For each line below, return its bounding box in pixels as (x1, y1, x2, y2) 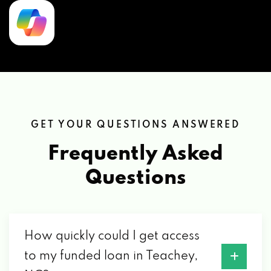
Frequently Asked (48, 143, 223, 165)
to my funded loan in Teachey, (24, 250, 198, 263)
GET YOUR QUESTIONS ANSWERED (31, 120, 240, 130)
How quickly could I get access (24, 230, 200, 243)
